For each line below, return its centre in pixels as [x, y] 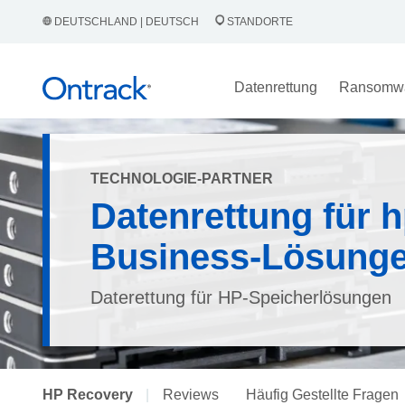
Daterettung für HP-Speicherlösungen [241, 297]
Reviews [191, 395]
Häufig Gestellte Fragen [322, 395]
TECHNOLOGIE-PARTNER [182, 179]
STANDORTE [259, 22]
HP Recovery [88, 395]
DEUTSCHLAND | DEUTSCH [127, 22]
